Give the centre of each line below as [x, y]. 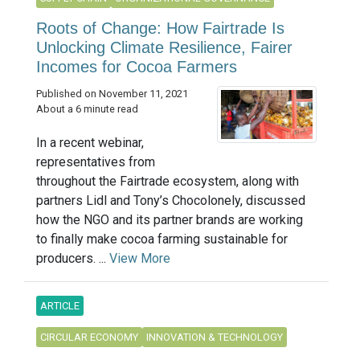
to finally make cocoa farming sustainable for [162, 239]
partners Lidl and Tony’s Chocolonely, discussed [171, 200]
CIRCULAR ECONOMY [89, 337]
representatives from [96, 162]
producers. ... [73, 258]
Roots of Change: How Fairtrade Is [160, 28]
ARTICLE [60, 305]
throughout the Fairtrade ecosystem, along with [168, 181]
